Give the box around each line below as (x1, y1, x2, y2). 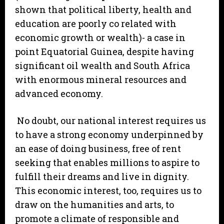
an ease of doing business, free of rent (15, 142, 181, 155)
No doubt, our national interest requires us (15, 114, 206, 127)
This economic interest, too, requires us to (15, 184, 201, 197)
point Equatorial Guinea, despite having (15, 45, 194, 58)
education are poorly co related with (15, 17, 176, 30)
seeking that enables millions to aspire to (15, 156, 199, 169)
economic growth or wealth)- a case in (15, 31, 185, 44)
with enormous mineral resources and (15, 73, 186, 86)
